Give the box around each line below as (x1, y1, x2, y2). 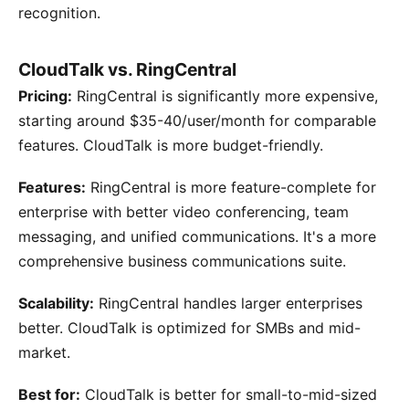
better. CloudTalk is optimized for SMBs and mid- (18, 319, 361, 338)
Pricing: (18, 86, 72, 105)
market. (18, 343, 70, 362)
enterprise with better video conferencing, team (18, 202, 349, 221)
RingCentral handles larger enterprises (94, 294, 362, 313)
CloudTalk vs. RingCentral (18, 58, 236, 80)
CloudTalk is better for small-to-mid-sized (80, 385, 377, 404)
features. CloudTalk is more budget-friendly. (18, 135, 323, 154)
